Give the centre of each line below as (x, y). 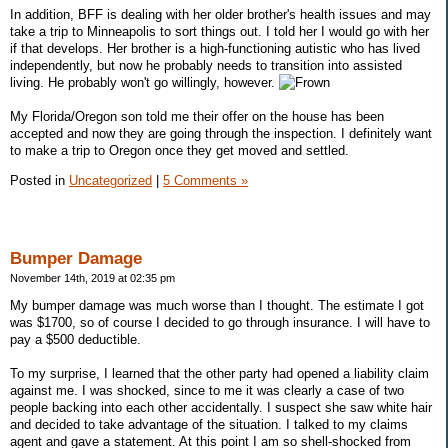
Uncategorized (110, 180)
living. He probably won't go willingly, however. (144, 82)
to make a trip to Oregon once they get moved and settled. (179, 150)
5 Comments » (205, 180)
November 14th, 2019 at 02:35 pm (92, 278)
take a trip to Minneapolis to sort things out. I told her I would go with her (219, 31)
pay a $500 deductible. (75, 340)
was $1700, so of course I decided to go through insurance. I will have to (220, 323)
